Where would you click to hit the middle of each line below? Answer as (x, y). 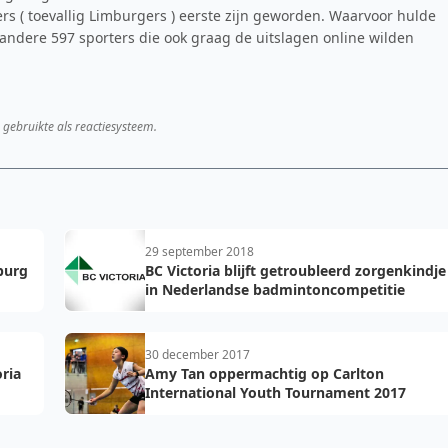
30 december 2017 (197, 354)
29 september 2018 (199, 251)
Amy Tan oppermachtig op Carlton (264, 373)
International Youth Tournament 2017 (275, 392)
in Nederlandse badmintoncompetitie (275, 289)
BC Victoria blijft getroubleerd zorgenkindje (295, 270)
